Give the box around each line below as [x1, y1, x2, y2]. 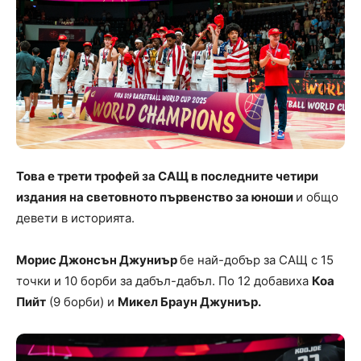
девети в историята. [16, 210, 135, 226]
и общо [296, 189, 338, 205]
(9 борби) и [46, 293, 118, 309]
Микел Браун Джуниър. [118, 293, 261, 309]
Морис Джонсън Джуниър [16, 251, 180, 268]
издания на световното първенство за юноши [16, 189, 296, 205]
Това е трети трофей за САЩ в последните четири [16, 168, 318, 184]
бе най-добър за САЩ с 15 [180, 251, 334, 268]
